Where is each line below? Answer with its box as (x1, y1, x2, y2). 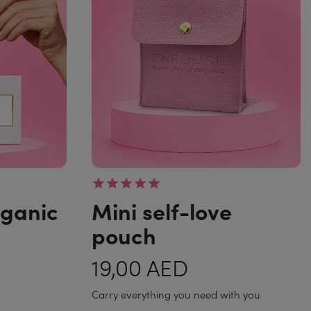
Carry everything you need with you (91, 287, 260, 301)
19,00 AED (91, 252, 188, 282)
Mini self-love (91, 194, 232, 226)
